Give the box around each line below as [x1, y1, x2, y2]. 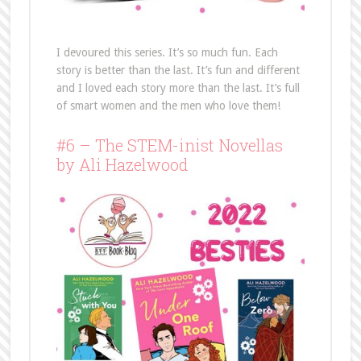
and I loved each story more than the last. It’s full [56, 81, 300, 94]
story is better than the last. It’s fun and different [56, 63, 300, 77]
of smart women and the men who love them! [56, 98, 280, 112]
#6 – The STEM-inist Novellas [56, 134, 283, 156]
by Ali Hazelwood [56, 153, 188, 175]
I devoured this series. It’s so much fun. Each [56, 45, 278, 59]
